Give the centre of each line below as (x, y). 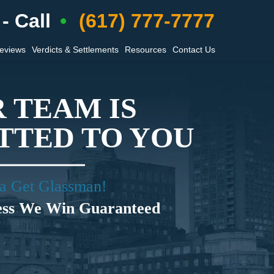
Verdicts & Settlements (75, 50)
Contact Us (194, 50)
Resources (146, 50)
